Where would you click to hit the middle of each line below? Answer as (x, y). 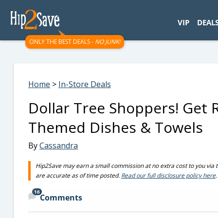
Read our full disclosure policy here (168, 175)
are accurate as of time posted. (78, 175)
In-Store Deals (85, 84)
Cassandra (59, 145)
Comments (61, 198)
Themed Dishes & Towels (116, 127)
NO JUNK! (108, 42)
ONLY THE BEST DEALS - (62, 42)
